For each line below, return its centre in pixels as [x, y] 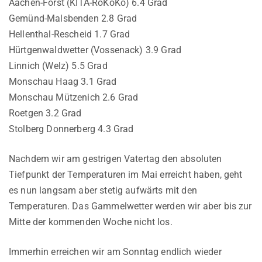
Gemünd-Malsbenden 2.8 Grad [73, 18]
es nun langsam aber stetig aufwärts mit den [103, 190]
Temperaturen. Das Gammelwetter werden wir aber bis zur [130, 206]
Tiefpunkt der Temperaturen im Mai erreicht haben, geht [126, 174]
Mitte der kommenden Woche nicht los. [91, 222]
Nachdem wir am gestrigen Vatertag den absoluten [116, 158]
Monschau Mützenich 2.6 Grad [74, 97]
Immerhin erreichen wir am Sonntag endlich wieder [115, 251]
